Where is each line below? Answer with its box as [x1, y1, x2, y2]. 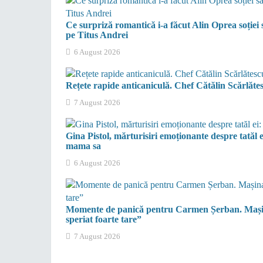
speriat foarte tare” [66, 214, 141, 225]
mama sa [66, 141, 101, 151]
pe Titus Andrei [66, 30, 128, 41]
